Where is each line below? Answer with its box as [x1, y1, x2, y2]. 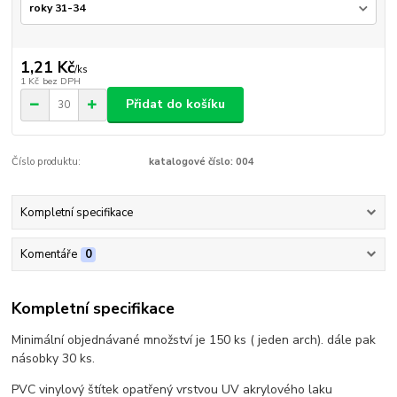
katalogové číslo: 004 [148, 154, 254, 168]
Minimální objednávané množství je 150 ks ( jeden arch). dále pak [12, 331, 377, 348]
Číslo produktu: [12, 154, 82, 168]
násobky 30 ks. [12, 349, 96, 367]
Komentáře [19, 246, 77, 263]
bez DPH [42, 74, 81, 89]
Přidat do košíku [126, 96, 225, 113]
